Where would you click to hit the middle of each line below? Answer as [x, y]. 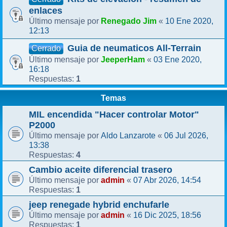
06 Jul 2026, [186, 135]
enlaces [46, 10]
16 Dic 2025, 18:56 [167, 215]
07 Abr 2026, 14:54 [167, 180]
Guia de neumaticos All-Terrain [134, 48]
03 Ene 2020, [178, 59]
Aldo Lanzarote [128, 135]
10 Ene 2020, [189, 21]
